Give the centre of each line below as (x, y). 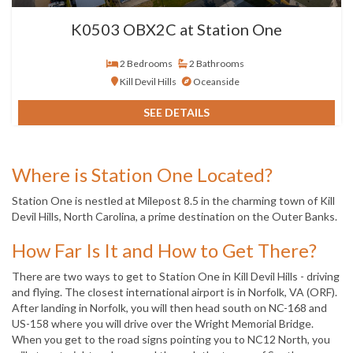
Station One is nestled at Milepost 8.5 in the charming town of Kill (173, 200)
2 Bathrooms (216, 63)
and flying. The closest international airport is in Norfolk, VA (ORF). (175, 292)
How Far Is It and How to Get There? (164, 250)
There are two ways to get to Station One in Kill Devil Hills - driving (176, 276)
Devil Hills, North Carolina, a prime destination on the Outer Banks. (175, 216)
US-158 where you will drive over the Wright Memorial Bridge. (163, 323)
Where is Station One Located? (142, 174)
